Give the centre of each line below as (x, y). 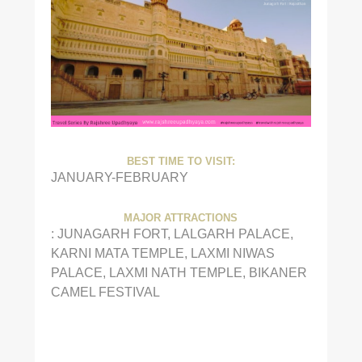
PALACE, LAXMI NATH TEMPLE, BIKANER (179, 272)
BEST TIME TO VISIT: (181, 162)
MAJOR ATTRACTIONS (181, 218)
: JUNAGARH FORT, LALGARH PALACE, (172, 233)
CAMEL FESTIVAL (105, 291)
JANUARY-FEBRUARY (119, 177)
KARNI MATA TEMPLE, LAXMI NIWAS (162, 253)
